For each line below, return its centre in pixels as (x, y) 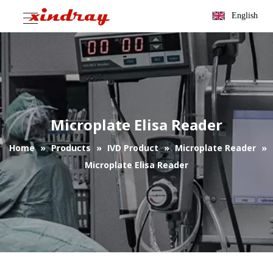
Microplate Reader (215, 148)
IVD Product (133, 148)
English (245, 16)
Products (71, 148)
